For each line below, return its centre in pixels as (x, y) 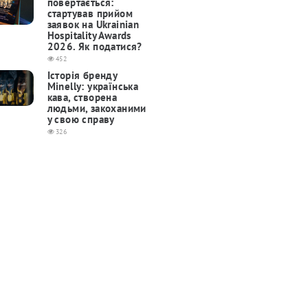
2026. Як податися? (95, 47)
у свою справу (81, 120)
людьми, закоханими (97, 109)
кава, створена (82, 98)
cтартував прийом (90, 14)
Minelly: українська (93, 87)
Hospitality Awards (89, 36)
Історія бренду (82, 76)
